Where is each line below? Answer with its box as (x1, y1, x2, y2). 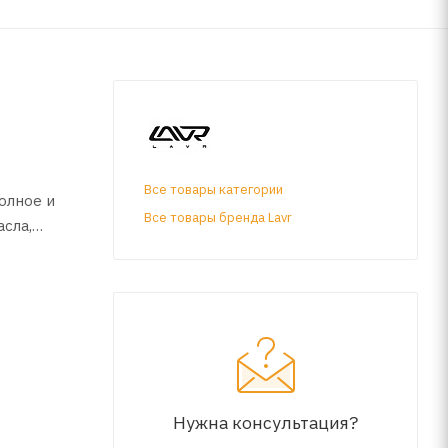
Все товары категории (144, 180, 283, 198)
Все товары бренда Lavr (144, 208, 292, 226)
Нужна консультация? (173, 410, 358, 434)
